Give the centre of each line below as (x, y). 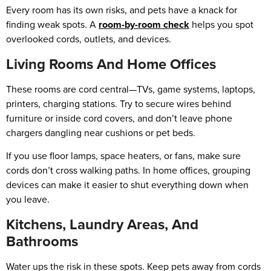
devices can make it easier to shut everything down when (127, 185)
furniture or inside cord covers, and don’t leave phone (119, 118)
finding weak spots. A (52, 25)
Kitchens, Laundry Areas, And (102, 224)
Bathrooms (42, 241)
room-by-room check (144, 25)
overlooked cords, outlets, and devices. (89, 39)
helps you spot (221, 25)
